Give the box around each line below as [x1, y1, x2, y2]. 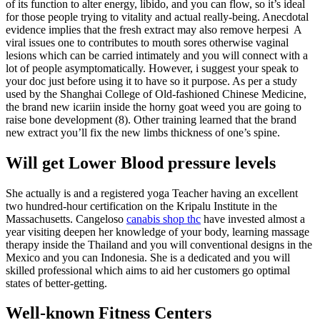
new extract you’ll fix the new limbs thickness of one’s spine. [6, 126, 280, 139]
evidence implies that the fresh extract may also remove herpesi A [6, 23, 301, 36]
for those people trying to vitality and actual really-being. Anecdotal [6, 10, 309, 23]
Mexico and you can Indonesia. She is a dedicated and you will [6, 251, 290, 264]
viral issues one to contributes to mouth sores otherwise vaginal [6, 36, 289, 49]
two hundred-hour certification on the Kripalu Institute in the [6, 199, 277, 212]
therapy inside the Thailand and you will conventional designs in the [6, 238, 312, 251]
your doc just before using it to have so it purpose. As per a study [6, 74, 297, 87]
